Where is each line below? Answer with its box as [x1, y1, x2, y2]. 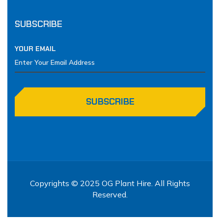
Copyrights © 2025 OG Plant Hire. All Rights [30, 178, 190, 188]
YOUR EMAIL [15, 44, 56, 53]
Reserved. [92, 189, 128, 199]
